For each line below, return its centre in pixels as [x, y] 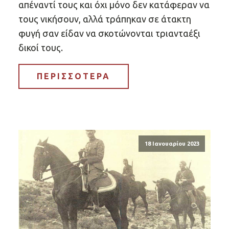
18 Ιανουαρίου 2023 [172, 143]
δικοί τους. [41, 47]
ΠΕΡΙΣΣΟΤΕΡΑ [74, 76]
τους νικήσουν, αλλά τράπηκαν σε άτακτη [105, 19]
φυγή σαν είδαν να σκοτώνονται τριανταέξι [109, 33]
